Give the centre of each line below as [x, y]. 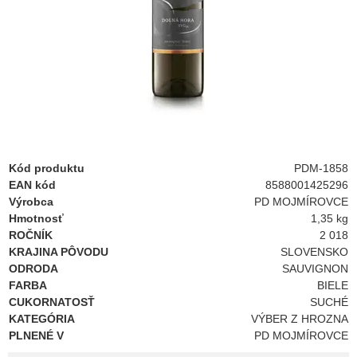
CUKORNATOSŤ [52, 302]
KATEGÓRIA [42, 319]
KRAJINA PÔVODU [59, 252]
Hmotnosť [36, 218]
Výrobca [31, 202]
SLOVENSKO [315, 252]
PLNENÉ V [36, 335]
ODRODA [33, 269]
